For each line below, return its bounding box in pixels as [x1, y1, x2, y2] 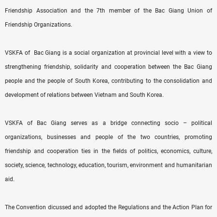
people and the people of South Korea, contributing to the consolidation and [5, 77, 212, 84]
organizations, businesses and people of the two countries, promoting [5, 133, 212, 140]
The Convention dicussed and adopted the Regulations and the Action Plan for [5, 203, 212, 211]
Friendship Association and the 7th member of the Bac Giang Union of [5, 7, 212, 14]
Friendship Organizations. [5, 21, 72, 28]
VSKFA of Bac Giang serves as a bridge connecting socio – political [5, 119, 212, 126]
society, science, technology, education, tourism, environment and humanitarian [5, 161, 212, 169]
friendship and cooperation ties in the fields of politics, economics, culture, [5, 147, 212, 155]
